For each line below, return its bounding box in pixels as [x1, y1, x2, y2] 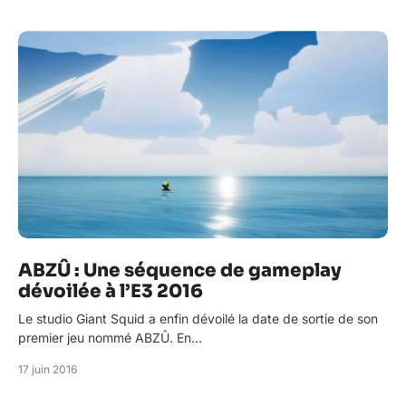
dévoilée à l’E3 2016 [18, 280, 203, 304]
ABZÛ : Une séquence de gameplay [18, 259, 342, 283]
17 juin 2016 [18, 362, 77, 377]
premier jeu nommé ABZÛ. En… [18, 330, 202, 346]
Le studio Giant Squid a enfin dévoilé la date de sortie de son [18, 311, 378, 327]
